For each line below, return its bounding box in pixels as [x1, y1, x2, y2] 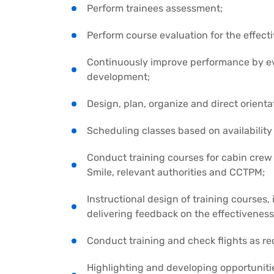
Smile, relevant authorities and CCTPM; [87, 166, 265, 179]
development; [87, 71, 150, 83]
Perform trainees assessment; [87, 2, 223, 15]
